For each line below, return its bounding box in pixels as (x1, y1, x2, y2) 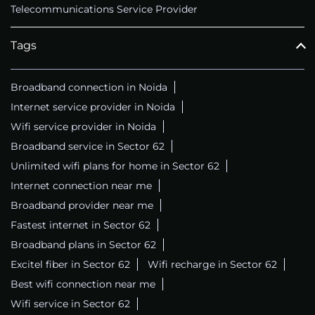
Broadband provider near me (11, 198, 153, 212)
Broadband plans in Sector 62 (11, 238, 156, 251)
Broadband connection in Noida (11, 80, 167, 94)
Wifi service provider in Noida (11, 120, 156, 133)
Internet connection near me (11, 179, 152, 192)
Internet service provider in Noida (11, 100, 175, 113)
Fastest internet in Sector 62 (11, 218, 150, 231)
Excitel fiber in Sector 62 (11, 257, 130, 271)
